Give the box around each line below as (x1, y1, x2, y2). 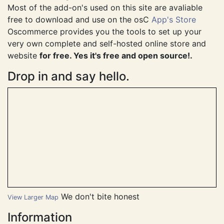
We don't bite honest (61, 207, 139, 218)
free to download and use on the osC (7, 30, 151, 41)
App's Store (151, 30, 196, 41)
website (7, 66, 39, 77)
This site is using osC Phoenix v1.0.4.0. (7, 6, 152, 17)
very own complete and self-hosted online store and (7, 54, 206, 65)
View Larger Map (7, 209, 58, 217)
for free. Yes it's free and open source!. (39, 66, 192, 77)
